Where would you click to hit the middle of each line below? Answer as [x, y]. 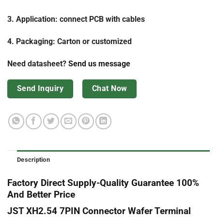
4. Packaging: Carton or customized [70, 41]
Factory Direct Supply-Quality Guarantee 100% [103, 183]
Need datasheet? [38, 63]
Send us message [99, 63]
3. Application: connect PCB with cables [76, 19]
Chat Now [109, 89]
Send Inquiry [40, 89]
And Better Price [41, 195]
